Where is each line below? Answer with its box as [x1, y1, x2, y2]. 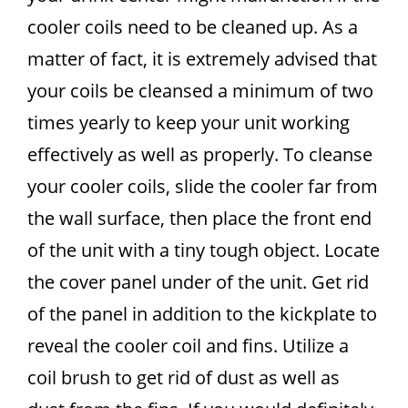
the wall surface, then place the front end [27, 206, 372, 230]
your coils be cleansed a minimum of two [27, 78, 373, 103]
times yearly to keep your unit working [27, 110, 350, 135]
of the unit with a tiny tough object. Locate [27, 238, 380, 262]
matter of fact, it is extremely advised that [27, 46, 377, 71]
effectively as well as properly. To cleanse [27, 142, 372, 167]
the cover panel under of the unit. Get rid [27, 270, 369, 294]
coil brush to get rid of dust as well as [27, 365, 340, 390]
